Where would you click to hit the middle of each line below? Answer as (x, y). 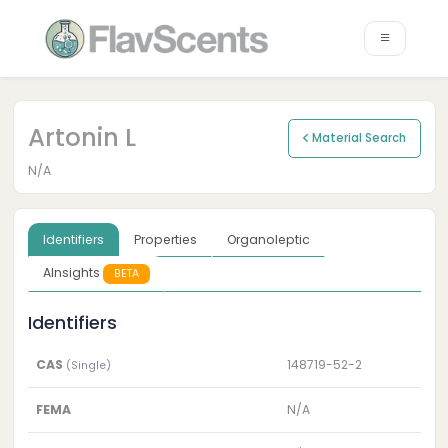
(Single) (89, 366)
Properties (165, 239)
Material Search (357, 138)
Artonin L (81, 138)
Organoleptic (268, 239)
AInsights (72, 273)
